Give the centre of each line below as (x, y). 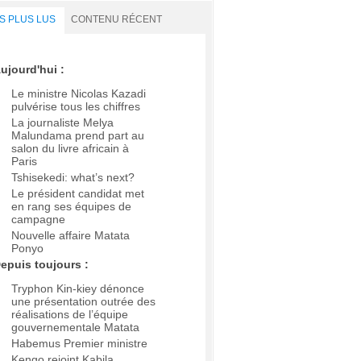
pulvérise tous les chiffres (76, 107)
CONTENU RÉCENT (116, 19)
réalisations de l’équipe (70, 315)
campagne (38, 220)
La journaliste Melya (62, 123)
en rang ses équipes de (71, 207)
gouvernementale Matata (75, 328)
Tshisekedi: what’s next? (73, 178)
